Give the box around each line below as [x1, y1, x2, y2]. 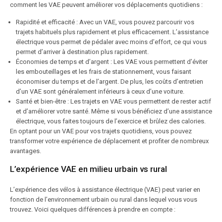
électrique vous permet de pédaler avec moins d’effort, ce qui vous [16, 38, 207, 46]
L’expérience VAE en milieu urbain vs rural [10, 164, 167, 174]
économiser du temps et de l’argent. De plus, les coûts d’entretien [16, 78, 203, 85]
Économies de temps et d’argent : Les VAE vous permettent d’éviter [16, 58, 208, 65]
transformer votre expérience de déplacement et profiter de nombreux [10, 137, 209, 145]
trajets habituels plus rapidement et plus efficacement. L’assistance [16, 28, 209, 36]
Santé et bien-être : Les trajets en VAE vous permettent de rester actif [16, 98, 211, 105]
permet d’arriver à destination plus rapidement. [16, 48, 149, 55]
